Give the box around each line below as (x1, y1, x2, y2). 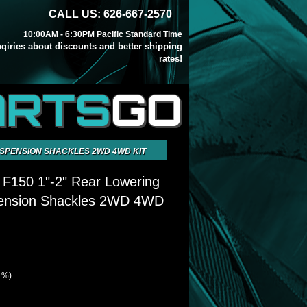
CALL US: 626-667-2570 (49, 8, 172, 20)
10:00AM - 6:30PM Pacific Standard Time (23, 29, 182, 39)
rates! (159, 53, 182, 64)
